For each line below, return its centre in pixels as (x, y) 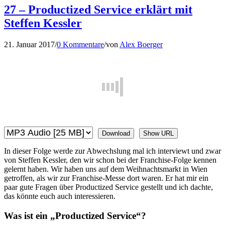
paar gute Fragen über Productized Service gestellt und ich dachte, (108, 187)
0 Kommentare (80, 45)
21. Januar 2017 (29, 45)
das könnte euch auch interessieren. (60, 196)
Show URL (158, 134)
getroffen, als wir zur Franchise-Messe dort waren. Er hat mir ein (106, 178)
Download (116, 134)
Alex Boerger (141, 45)
